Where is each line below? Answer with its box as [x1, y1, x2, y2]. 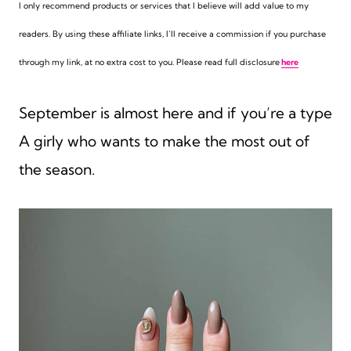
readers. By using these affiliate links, [19, 27, 166, 39]
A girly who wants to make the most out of [19, 131, 310, 150]
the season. [19, 159, 99, 179]
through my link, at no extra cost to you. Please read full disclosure [19, 56, 280, 67]
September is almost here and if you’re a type [19, 103, 332, 122]
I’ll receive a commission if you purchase [166, 27, 326, 39]
